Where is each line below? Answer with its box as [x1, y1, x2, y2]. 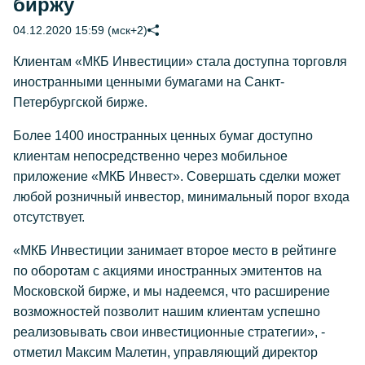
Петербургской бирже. [13, 95, 151, 109]
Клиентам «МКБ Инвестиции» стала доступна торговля [13, 55, 347, 68]
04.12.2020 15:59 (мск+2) [13, 24, 147, 37]
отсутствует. [13, 210, 88, 224]
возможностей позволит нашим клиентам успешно [13, 305, 320, 319]
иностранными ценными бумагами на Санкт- [13, 75, 284, 89]
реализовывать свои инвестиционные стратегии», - [13, 325, 325, 339]
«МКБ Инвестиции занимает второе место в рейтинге [13, 244, 336, 257]
